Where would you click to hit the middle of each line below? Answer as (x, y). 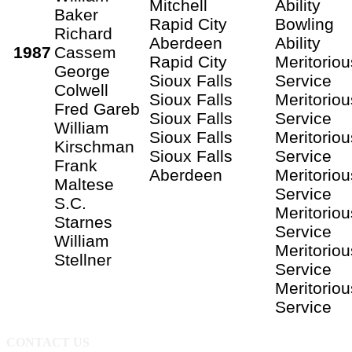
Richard (83, 33)
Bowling (304, 24)
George (82, 71)
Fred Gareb (97, 108)
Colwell (81, 90)
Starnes (83, 222)
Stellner (83, 259)
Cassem (85, 52)
